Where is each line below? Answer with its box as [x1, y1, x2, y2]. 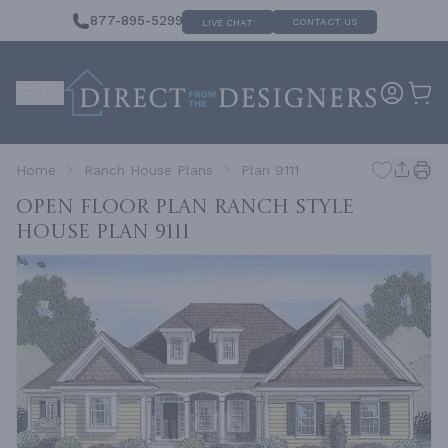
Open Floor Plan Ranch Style [16, 198, 354, 218]
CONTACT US [291, 16, 357, 28]
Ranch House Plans [84, 162, 213, 178]
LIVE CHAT [202, 16, 254, 28]
